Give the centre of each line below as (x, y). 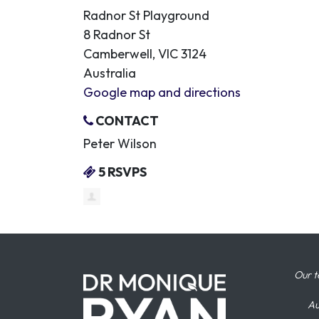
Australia (110, 73)
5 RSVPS (121, 172)
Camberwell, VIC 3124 (145, 54)
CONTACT (126, 121)
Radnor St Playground (146, 15)
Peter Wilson (120, 143)
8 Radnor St (117, 35)
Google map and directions (162, 92)
